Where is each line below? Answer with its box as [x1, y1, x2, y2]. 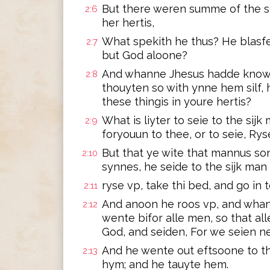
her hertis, [102, 16, 154, 29]
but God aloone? [102, 49, 187, 61]
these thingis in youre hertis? [102, 95, 251, 108]
